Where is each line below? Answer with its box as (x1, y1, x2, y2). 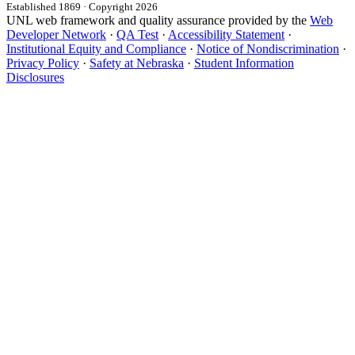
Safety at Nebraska (90, 55, 184, 70)
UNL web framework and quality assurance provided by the (6, 13, 310, 27)
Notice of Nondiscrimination (197, 41, 339, 55)
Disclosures (6, 70, 64, 84)
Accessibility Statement (168, 27, 284, 41)
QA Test (116, 27, 158, 41)
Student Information (194, 55, 294, 70)
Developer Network (6, 27, 106, 41)
